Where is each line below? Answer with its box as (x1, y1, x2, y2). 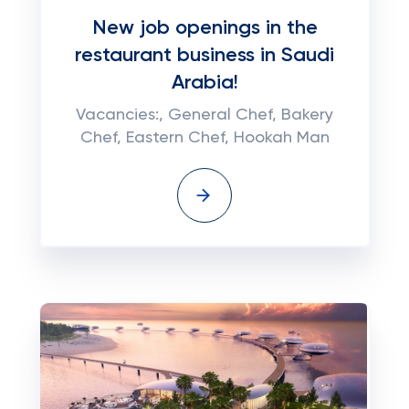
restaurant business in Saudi (75, 46, 334, 66)
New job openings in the (91, 18, 318, 38)
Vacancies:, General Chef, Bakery (76, 107, 333, 123)
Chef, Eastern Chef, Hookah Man (79, 130, 330, 146)
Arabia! (171, 73, 238, 93)
